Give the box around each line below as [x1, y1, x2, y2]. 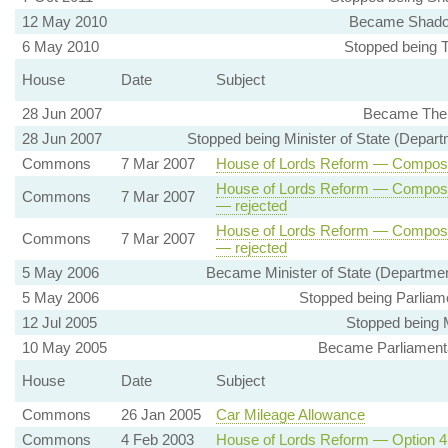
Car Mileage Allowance [215, 406, 365, 424]
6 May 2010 [21, 38, 99, 56]
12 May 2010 [21, 13, 107, 31]
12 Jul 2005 [21, 314, 97, 332]
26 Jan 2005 [120, 406, 201, 424]
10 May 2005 [21, 339, 107, 357]
